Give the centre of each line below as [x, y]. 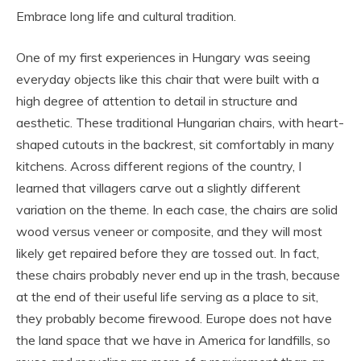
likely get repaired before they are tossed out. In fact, [168, 253]
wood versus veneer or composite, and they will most [169, 231]
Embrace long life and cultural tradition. [126, 16]
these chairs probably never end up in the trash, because [178, 274]
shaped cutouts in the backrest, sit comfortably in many [175, 144]
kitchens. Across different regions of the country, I [159, 166]
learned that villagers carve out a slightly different [158, 187]
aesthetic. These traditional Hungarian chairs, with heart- [180, 122]
